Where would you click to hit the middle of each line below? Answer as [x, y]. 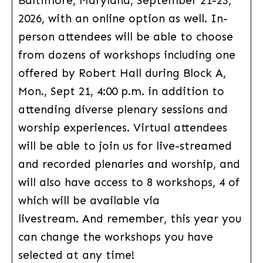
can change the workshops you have [115, 237]
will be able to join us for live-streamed [125, 146]
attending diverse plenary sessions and [123, 109]
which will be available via [89, 200]
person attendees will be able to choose [125, 36]
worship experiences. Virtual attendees [122, 127]
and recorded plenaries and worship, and [129, 164]
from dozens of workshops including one [127, 55]
